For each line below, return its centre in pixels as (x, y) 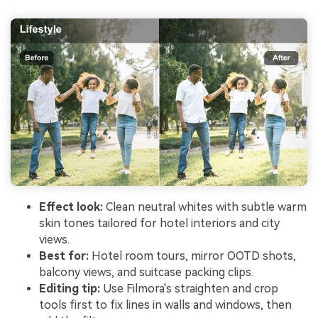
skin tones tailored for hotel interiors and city (159, 223)
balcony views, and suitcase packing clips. (146, 272)
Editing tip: (70, 288)
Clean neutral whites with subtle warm (205, 207)
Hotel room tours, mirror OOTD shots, (192, 256)
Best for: (64, 256)
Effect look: (71, 207)
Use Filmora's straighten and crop (189, 288)
